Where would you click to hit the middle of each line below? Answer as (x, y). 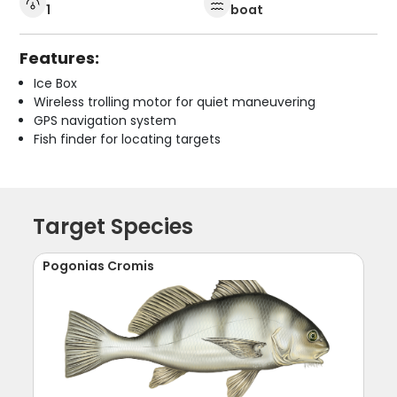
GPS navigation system (105, 121)
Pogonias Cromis (99, 266)
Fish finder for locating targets (128, 140)
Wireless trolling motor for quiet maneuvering (175, 102)
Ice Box (56, 84)
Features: (60, 58)
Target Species (113, 227)
